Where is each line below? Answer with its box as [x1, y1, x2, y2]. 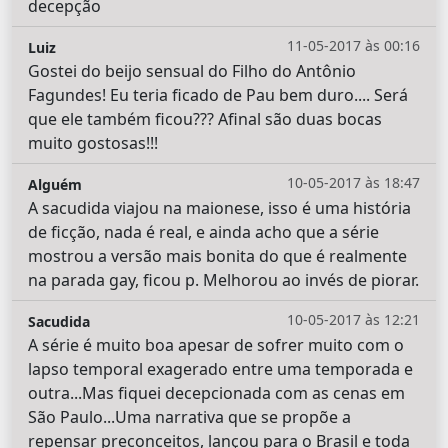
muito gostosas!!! [28, 132, 158, 155]
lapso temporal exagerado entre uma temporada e [28, 358, 413, 381]
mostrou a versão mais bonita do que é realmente [28, 245, 407, 268]
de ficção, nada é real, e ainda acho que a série [28, 221, 379, 244]
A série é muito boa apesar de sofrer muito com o [28, 334, 404, 357]
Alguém [28, 175, 82, 195]
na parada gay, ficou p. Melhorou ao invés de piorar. [28, 269, 419, 292]
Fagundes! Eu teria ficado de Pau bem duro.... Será [28, 84, 408, 107]
